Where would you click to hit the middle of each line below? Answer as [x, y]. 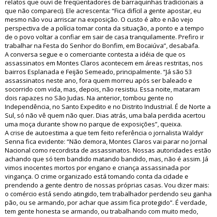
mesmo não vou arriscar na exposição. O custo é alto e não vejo [99, 19]
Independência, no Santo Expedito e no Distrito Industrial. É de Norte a [108, 107]
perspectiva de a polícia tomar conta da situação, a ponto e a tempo [104, 28]
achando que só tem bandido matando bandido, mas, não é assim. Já [107, 159]
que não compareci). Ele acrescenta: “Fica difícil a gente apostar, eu [103, 11]
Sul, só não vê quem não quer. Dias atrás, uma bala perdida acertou [105, 115]
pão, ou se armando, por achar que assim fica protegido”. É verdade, [106, 202]
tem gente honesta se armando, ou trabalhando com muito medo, [101, 211]
